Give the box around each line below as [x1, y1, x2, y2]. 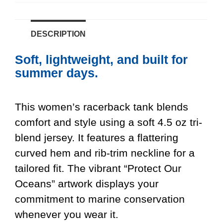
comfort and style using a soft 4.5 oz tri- [15, 116, 202, 128]
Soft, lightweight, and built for [15, 53, 188, 66]
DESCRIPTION [31, 29, 86, 38]
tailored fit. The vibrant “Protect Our [15, 163, 181, 174]
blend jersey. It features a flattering [15, 132, 178, 144]
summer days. [15, 66, 98, 80]
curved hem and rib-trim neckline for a [15, 147, 195, 159]
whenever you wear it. [15, 209, 118, 221]
